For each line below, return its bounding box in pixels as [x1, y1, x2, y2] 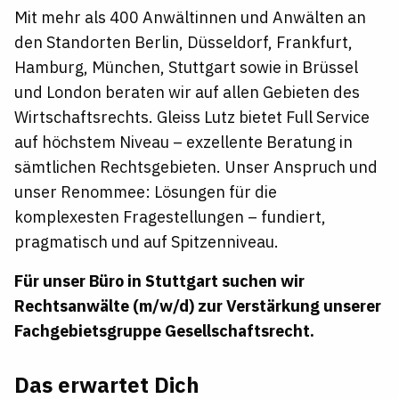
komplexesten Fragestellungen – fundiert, [14, 206, 326, 227]
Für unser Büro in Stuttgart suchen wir [14, 270, 305, 291]
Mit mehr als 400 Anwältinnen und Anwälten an [14, 6, 366, 28]
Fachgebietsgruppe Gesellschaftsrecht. [14, 320, 314, 341]
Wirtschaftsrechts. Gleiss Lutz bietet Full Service [14, 106, 370, 127]
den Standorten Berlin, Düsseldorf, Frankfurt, [14, 31, 353, 53]
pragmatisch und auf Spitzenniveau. [14, 231, 282, 252]
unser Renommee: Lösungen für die [14, 181, 277, 202]
